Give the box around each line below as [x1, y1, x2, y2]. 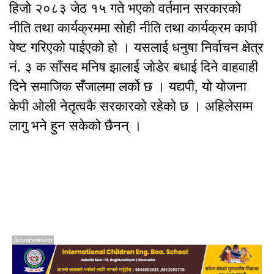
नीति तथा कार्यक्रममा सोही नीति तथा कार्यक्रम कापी [9, 20, 257, 36]
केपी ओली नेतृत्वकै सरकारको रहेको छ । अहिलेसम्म [9, 98, 253, 114]
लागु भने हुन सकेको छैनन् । [9, 118, 146, 134]
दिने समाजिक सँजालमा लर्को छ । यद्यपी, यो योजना [9, 79, 246, 95]
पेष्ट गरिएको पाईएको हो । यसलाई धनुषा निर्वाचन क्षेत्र [9, 40, 264, 56]
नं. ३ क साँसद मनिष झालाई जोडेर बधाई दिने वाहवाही [9, 59, 258, 75]
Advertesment [13, 236, 53, 244]
